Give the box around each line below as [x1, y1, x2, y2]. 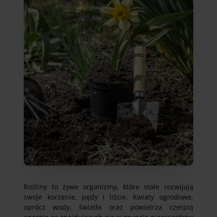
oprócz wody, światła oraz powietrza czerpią [24, 202, 193, 212]
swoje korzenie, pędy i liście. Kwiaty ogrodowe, [24, 192, 193, 201]
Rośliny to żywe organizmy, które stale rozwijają [24, 182, 193, 191]
